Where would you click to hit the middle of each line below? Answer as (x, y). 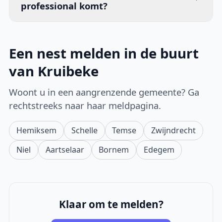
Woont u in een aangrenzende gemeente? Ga (104, 92)
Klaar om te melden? (111, 204)
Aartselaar (65, 149)
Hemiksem (37, 130)
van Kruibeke (54, 71)
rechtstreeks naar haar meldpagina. (85, 105)
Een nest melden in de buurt (104, 54)
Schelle (84, 130)
